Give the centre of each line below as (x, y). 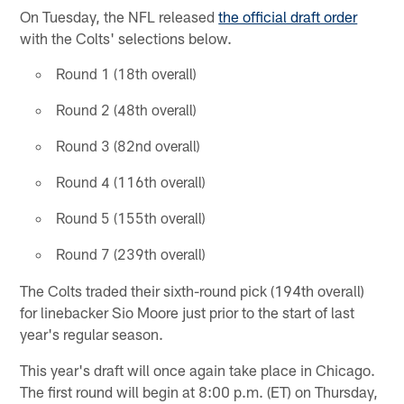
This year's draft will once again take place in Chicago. (198, 369)
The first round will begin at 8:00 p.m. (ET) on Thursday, (199, 391)
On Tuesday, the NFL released (119, 16)
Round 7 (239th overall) (130, 253)
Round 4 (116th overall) (130, 181)
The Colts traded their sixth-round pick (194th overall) (193, 290)
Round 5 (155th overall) (130, 217)
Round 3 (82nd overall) (128, 145)
